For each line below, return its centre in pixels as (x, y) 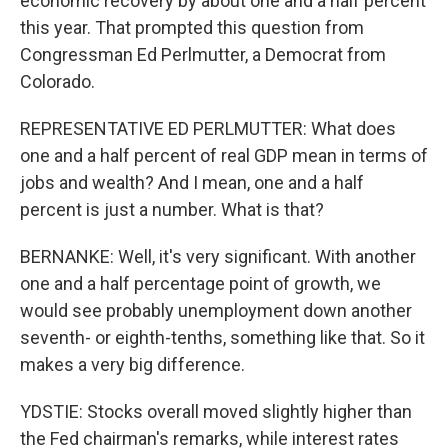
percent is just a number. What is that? (172, 209)
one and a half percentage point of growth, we (200, 283)
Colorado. (57, 81)
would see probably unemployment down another (216, 310)
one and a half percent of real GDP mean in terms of (224, 155)
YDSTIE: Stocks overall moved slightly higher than (216, 411)
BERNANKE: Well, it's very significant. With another (218, 256)
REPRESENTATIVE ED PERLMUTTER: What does (208, 128)
